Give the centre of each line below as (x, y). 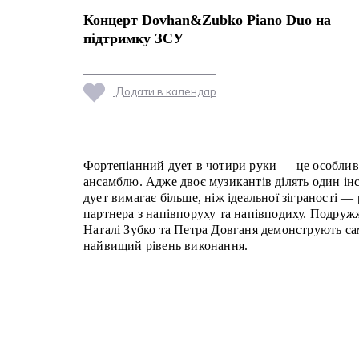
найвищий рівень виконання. (166, 246)
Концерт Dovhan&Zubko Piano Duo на (207, 20)
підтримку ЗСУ (133, 38)
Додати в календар (165, 91)
